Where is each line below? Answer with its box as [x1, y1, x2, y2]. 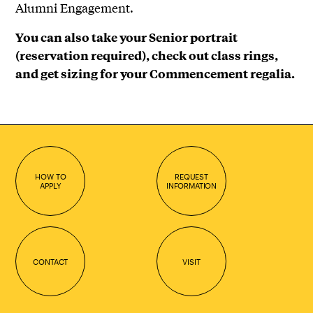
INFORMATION [166, 181, 217, 191]
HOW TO [35, 172, 66, 182]
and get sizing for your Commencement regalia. [15, 65, 296, 82]
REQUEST [175, 172, 208, 182]
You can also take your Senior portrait [15, 29, 238, 46]
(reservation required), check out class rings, [15, 47, 279, 64]
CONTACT [33, 256, 68, 266]
